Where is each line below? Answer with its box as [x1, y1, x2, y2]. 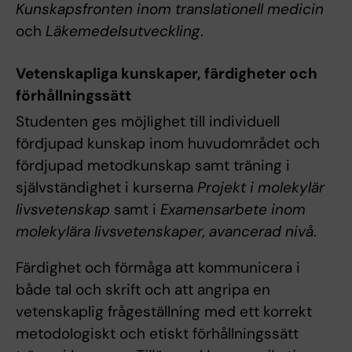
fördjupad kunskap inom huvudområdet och [16, 134, 320, 154]
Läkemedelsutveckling [46, 20, 200, 41]
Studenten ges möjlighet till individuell [16, 112, 280, 132]
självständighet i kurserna [16, 178, 197, 198]
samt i [110, 200, 160, 220]
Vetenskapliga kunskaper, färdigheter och [16, 64, 317, 84]
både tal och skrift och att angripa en [16, 280, 270, 300]
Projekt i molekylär [197, 178, 324, 198]
